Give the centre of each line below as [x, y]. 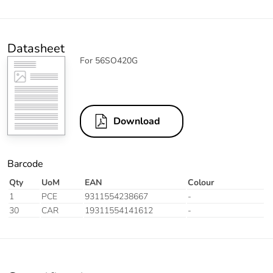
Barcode [25, 164]
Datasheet [36, 49]
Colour [201, 183]
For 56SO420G [109, 61]
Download [137, 122]
